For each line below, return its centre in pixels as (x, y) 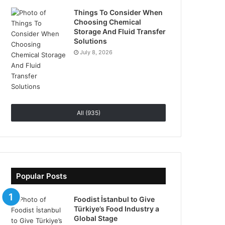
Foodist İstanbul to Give (115, 199)
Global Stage (96, 218)
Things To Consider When (119, 13)
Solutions (91, 41)
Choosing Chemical (108, 22)
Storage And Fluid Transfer (120, 32)
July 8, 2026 (96, 52)
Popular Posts (42, 176)
